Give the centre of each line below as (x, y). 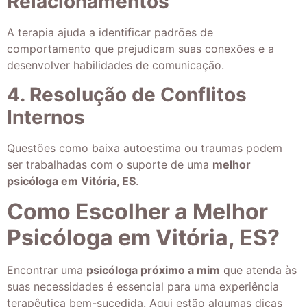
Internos (46, 117)
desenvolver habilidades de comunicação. (115, 65)
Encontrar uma (47, 270)
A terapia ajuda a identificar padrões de (110, 33)
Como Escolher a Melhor (137, 212)
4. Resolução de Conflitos (127, 94)
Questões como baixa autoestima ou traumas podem (145, 148)
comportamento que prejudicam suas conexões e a (140, 49)
